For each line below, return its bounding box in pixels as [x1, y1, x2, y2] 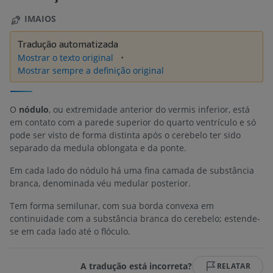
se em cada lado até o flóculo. [10, 225, 130, 237]
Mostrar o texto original [18, 51, 116, 63]
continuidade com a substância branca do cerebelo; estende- [10, 212, 260, 224]
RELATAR [216, 260, 250, 271]
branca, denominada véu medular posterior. [10, 177, 191, 189]
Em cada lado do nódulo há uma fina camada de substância [10, 164, 254, 176]
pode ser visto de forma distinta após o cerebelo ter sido [10, 129, 241, 141]
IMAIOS [24, 13, 56, 25]
